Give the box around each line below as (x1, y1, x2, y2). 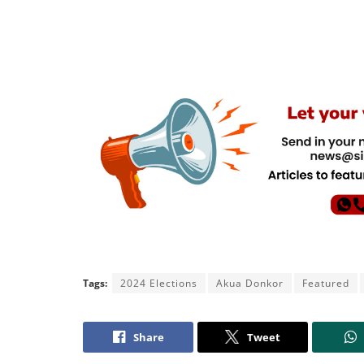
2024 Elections (120, 275, 197, 290)
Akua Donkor (216, 275, 284, 290)
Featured (302, 275, 349, 290)
